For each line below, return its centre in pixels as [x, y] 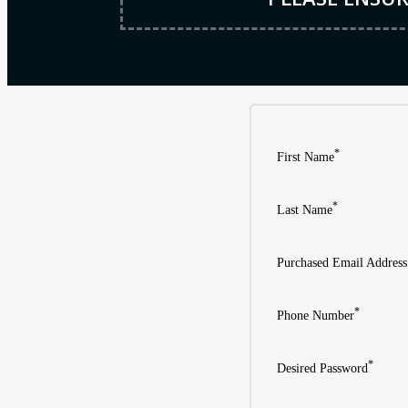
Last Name [304, 209]
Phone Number [315, 315]
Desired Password [322, 368]
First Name [305, 157]
